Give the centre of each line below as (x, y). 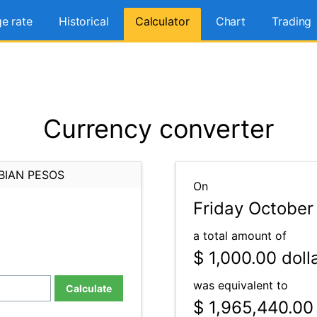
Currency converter (158, 129)
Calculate (89, 288)
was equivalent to (241, 285)
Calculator (162, 21)
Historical (83, 21)
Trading (292, 21)
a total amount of (240, 236)
